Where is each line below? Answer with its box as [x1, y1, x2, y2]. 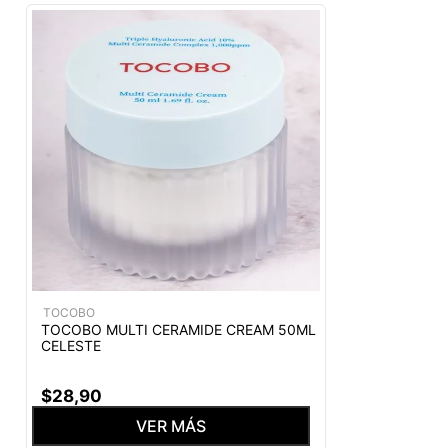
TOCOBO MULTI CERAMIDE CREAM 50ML [41, 320, 316, 338]
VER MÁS [136, 415, 206, 436]
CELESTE [41, 336, 101, 354]
